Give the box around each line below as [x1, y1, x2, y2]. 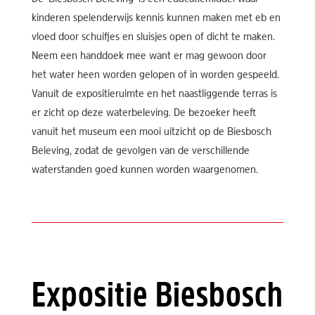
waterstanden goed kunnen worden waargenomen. [31, 165, 258, 176]
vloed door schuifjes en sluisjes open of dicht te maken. [31, 32, 275, 44]
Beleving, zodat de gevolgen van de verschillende [31, 146, 250, 157]
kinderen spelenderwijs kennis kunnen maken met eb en [31, 13, 281, 25]
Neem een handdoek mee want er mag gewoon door [31, 51, 266, 63]
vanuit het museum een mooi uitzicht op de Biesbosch [31, 127, 271, 139]
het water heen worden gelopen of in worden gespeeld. [31, 70, 279, 82]
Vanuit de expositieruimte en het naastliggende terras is [31, 89, 277, 101]
